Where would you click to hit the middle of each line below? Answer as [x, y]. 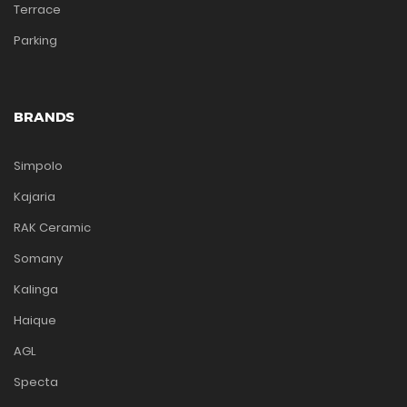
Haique [35, 321]
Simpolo [38, 166]
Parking [35, 41]
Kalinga [36, 290]
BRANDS [44, 117]
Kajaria [35, 197]
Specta [36, 382]
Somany [38, 259]
